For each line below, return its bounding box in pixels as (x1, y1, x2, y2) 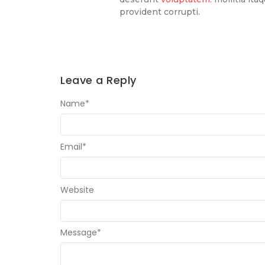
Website (60, 183, 94, 196)
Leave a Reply (60, 72, 137, 88)
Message (60, 227, 97, 239)
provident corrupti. (119, 7, 200, 18)
